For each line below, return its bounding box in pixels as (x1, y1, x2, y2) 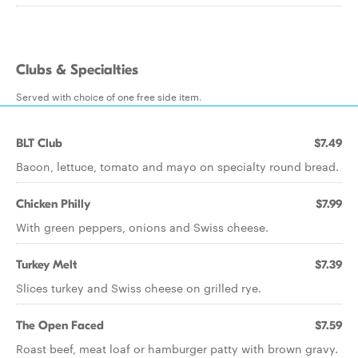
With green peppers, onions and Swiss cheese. (16, 219, 268, 235)
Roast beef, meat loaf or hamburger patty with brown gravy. (16, 340, 338, 356)
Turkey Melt (16, 257, 77, 272)
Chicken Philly (16, 197, 90, 211)
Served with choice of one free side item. (16, 89, 202, 103)
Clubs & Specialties (16, 62, 138, 78)
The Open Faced (16, 318, 104, 332)
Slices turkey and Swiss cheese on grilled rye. (16, 280, 261, 296)
